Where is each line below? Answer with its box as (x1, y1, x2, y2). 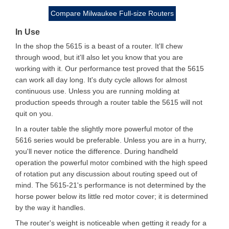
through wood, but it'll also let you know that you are (15, 53, 183, 61)
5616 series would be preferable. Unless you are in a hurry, (15, 136, 207, 144)
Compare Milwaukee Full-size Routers (50, 9, 174, 17)
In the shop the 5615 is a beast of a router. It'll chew (15, 42, 182, 50)
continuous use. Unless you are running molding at (15, 87, 179, 95)
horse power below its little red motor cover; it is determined (15, 192, 208, 200)
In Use (15, 28, 40, 36)
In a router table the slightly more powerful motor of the (15, 125, 193, 133)
